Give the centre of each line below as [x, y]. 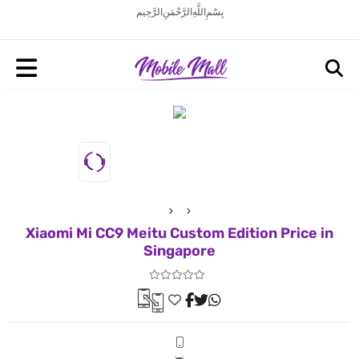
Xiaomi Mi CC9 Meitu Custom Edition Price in [179, 233]
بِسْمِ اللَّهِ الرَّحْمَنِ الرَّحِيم [179, 12]
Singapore [179, 250]
